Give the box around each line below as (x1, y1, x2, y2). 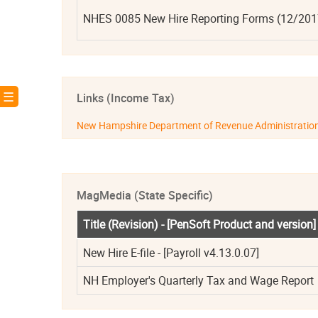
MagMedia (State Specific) (76, 187, 213, 203)
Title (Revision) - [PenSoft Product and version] (82, 216, 316, 232)
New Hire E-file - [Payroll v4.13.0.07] (82, 244, 259, 261)
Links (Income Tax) (76, 90, 175, 106)
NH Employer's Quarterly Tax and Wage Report (82, 272, 314, 288)
